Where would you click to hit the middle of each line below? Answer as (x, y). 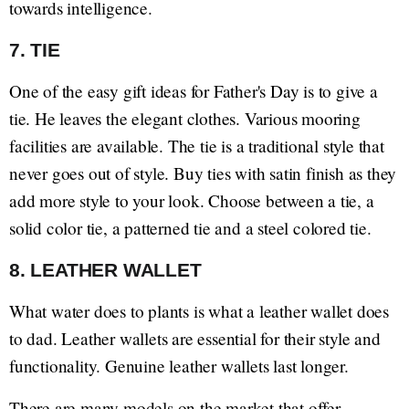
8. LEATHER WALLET (105, 269)
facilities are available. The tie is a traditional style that (197, 145)
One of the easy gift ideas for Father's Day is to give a (194, 90)
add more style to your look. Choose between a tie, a (192, 200)
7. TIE (35, 49)
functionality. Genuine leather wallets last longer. (179, 365)
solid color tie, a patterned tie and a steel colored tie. (190, 227)
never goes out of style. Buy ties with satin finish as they (203, 173)
